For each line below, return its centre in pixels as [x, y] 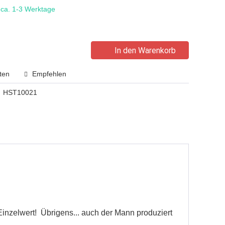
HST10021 [20, 92]
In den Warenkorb [145, 50]
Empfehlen [48, 74]
